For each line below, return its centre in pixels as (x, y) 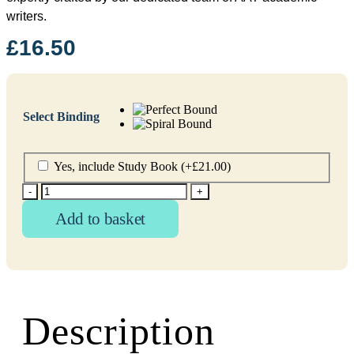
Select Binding (61, 116)
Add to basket (100, 219)
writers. (26, 16)
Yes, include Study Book (117, 167)
